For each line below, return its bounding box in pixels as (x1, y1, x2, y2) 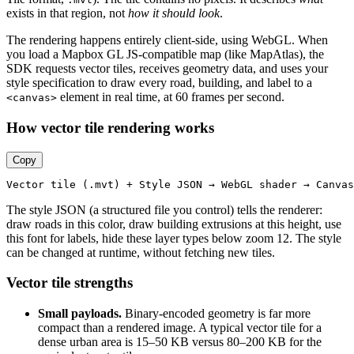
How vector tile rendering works (6, 119, 214, 136)
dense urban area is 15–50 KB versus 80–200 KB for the (38, 335, 322, 349)
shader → (253, 178, 316, 190)
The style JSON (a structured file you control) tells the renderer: (6, 202, 322, 217)
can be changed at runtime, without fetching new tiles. (6, 245, 275, 259)
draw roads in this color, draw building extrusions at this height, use (6, 217, 341, 231)
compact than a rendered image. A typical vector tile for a (38, 321, 322, 335)
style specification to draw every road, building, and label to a (6, 76, 312, 90)
